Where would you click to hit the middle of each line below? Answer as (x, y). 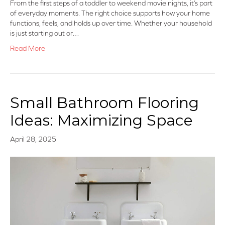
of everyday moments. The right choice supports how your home (110, 13)
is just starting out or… (45, 33)
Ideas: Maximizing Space (101, 121)
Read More (28, 48)
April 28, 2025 (33, 139)
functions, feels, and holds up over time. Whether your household (111, 23)
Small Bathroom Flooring (104, 103)
